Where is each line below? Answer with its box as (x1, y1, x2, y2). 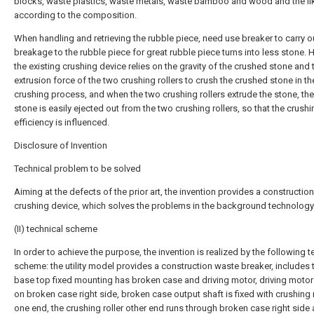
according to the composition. (14, 10, 137, 20)
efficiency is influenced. (14, 117, 109, 128)
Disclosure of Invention (14, 140, 107, 151)
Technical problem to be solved (14, 163, 141, 174)
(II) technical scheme (14, 224, 97, 234)
